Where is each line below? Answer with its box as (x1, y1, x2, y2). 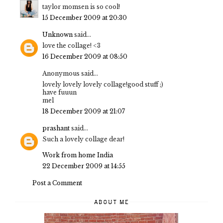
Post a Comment (32, 179, 82, 187)
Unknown (42, 31, 73, 39)
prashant (42, 124, 70, 132)
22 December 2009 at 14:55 (42, 162, 125, 170)
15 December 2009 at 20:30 (42, 14, 127, 22)
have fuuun (42, 89, 77, 97)
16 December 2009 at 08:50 (42, 53, 127, 61)
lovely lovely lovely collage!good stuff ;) (42, 81, 163, 89)
